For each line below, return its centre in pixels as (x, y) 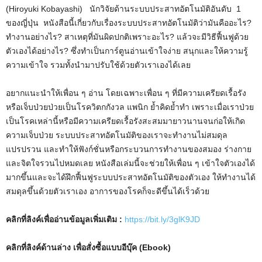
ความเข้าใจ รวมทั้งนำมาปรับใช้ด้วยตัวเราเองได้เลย (98, 65)
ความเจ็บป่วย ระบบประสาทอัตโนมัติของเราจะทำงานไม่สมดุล (117, 135)
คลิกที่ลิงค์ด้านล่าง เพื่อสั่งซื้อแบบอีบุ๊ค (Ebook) (88, 247)
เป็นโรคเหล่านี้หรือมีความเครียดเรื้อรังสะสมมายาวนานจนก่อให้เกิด (125, 121)
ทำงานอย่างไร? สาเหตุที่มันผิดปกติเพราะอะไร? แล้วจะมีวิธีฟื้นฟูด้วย (127, 37)
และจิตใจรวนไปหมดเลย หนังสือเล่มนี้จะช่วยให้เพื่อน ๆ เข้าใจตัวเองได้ (130, 163)
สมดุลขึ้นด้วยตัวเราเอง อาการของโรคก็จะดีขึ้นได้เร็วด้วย (108, 191)
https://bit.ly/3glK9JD (162, 219)
